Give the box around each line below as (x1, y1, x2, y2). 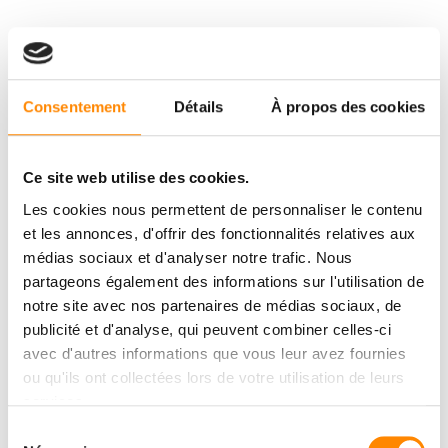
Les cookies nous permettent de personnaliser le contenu (23, 200, 423, 218)
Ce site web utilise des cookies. (23, 169, 249, 187)
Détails (174, 98, 223, 116)
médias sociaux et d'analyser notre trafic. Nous (23, 248, 353, 266)
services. (23, 392, 88, 410)
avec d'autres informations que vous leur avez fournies (23, 344, 406, 362)
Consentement (23, 98, 127, 116)
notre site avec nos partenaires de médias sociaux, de (23, 296, 402, 314)
